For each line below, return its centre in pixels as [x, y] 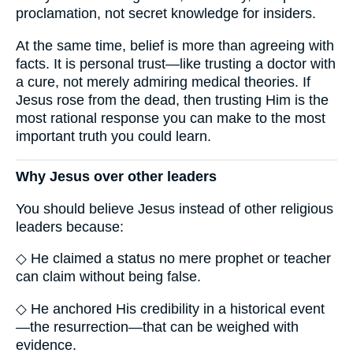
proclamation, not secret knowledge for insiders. [166, 14]
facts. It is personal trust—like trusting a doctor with [176, 63]
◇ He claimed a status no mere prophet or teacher [173, 259]
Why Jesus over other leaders [116, 177]
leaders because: [70, 227]
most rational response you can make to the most [171, 118]
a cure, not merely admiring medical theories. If [163, 82]
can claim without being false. [108, 277]
